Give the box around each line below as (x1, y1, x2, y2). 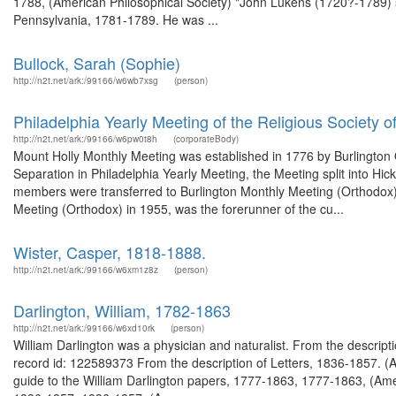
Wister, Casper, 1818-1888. (13, 240, 206, 263)
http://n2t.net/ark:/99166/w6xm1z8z (13, 263, 158, 276)
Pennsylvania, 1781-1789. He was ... (13, 11, 218, 28)
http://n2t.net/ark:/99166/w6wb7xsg (13, 74, 158, 87)
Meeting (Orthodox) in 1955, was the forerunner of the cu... (13, 200, 344, 217)
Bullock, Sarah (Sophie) (13, 51, 180, 74)
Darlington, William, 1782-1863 (13, 299, 231, 322)
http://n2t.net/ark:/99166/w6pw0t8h (13, 133, 157, 145)
